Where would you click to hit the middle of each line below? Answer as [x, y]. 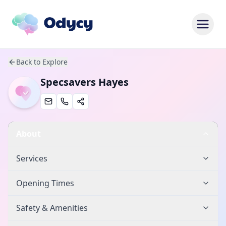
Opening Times [45, 183]
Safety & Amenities [52, 208]
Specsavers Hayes [84, 82]
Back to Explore [42, 62]
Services [32, 158]
